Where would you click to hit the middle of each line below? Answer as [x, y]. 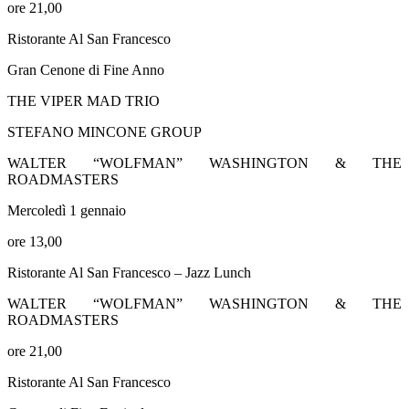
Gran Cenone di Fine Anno [86, 69]
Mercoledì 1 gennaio [67, 210]
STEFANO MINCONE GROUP [105, 131]
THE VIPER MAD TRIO [84, 100]
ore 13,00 [35, 241]
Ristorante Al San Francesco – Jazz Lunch [129, 272]
